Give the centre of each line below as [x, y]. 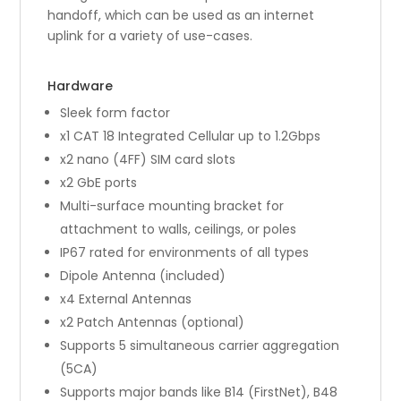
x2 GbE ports [99, 182]
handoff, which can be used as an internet [181, 15]
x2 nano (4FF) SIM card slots [148, 159]
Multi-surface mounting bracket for [172, 205]
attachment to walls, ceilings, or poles [179, 229]
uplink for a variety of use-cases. [150, 35]
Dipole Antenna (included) [143, 275]
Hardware [81, 85]
